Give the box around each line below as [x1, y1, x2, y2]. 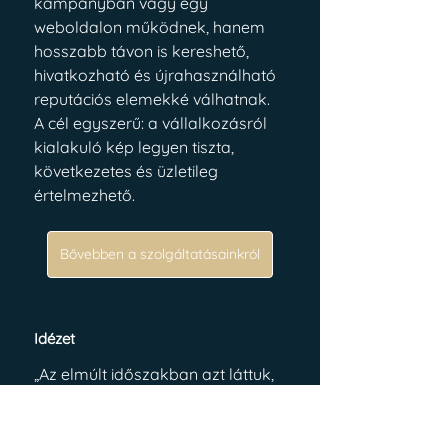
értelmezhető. [34, 185, 135, 205]
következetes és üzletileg [34, 161, 222, 181]
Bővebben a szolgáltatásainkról [60, 245, 260, 263]
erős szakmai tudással [34, 412, 206, 432]
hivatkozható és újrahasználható [34, 65, 280, 85]
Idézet [34, 329, 75, 348]
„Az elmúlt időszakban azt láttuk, [34, 364, 278, 384]
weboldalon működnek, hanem [34, 17, 269, 37]
